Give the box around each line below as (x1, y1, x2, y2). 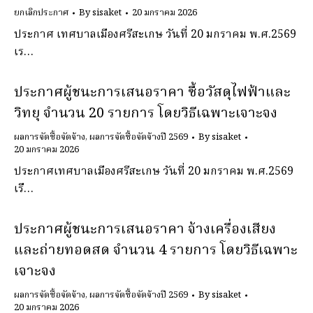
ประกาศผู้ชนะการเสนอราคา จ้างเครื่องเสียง (14, 219, 276, 241)
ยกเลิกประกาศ (14, 6, 68, 20)
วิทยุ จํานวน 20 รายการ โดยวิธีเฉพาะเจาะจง (14, 103, 277, 125)
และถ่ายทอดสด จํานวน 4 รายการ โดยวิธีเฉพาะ (14, 240, 298, 262)
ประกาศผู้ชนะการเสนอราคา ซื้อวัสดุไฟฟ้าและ (14, 82, 291, 104)
